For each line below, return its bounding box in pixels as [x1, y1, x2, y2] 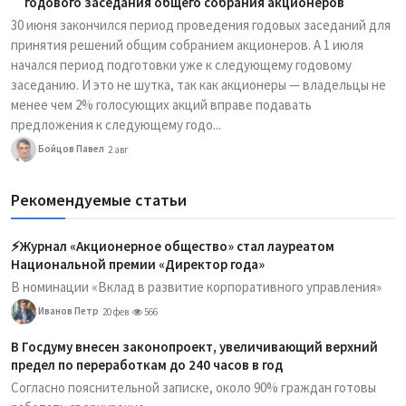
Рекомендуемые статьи [11, 188, 187, 210]
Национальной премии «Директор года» [11, 255, 265, 273]
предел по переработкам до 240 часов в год [11, 355, 283, 373]
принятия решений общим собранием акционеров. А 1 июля [11, 35, 363, 53]
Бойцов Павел [36, 141, 104, 155]
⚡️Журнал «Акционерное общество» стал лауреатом [11, 237, 334, 255]
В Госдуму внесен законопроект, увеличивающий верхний [11, 337, 378, 355]
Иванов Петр [36, 304, 99, 317]
